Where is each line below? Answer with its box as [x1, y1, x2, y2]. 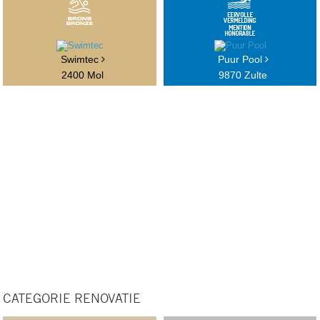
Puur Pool [217, 54, 265, 66]
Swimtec [60, 54, 101, 66]
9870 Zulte [219, 69, 268, 81]
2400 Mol [61, 69, 104, 81]
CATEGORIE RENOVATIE [3, 293, 141, 306]
